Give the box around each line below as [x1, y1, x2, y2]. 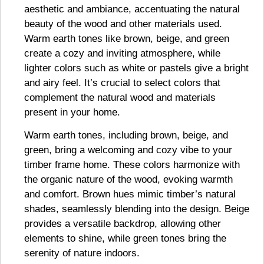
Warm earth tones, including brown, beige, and [24, 130, 228, 141]
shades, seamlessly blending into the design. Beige [24, 203, 249, 215]
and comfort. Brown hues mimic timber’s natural [24, 189, 236, 200]
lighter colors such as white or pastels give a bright [24, 62, 249, 74]
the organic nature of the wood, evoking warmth [24, 174, 233, 186]
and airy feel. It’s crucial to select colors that [24, 77, 220, 89]
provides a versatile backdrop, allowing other [24, 218, 221, 230]
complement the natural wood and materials [24, 92, 216, 104]
